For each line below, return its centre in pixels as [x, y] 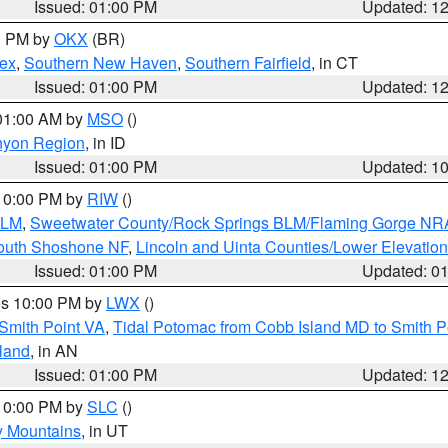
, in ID [105, 142]
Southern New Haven [100, 62]
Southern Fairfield [248, 62]
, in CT [334, 62]
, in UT [104, 430]
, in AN [54, 350]
